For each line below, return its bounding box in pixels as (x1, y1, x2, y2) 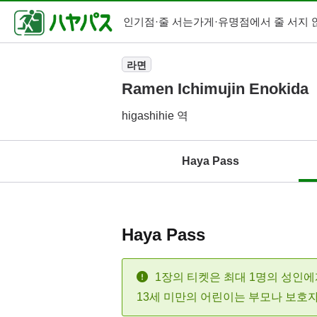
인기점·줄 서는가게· (123, 16, 218, 28)
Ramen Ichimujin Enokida (122, 80, 309, 98)
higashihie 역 (122, 110, 188, 122)
